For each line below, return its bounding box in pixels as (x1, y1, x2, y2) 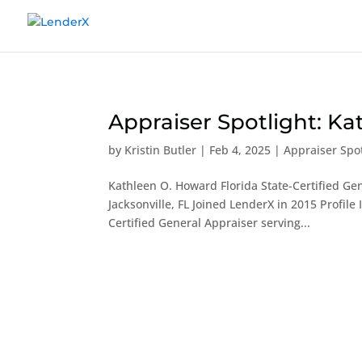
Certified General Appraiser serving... (108, 215, 311, 230)
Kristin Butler (124, 142, 197, 158)
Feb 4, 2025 (209, 142, 271, 158)
